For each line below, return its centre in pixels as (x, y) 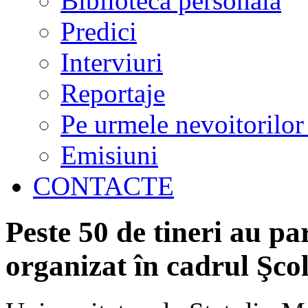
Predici (99, 31)
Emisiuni (109, 155)
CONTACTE (103, 186)
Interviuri (112, 62)
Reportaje (113, 93)
